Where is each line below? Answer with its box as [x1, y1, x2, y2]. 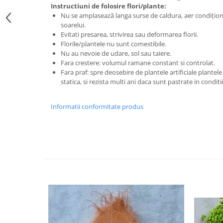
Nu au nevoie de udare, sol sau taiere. [61, 49, 171, 58]
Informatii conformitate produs [51, 102, 143, 111]
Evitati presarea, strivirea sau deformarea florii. [61, 30, 198, 39]
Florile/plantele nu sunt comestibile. [61, 39, 166, 48]
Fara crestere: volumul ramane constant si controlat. [61, 58, 215, 67]
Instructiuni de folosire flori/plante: [51, 1, 166, 10]
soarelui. [61, 20, 86, 29]
